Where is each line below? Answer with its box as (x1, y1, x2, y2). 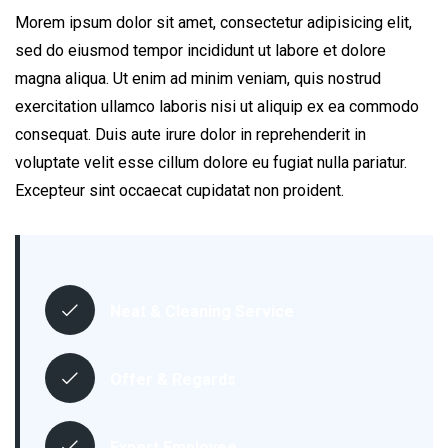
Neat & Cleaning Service (110, 302, 294, 321)
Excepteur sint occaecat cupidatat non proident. (15, 181, 344, 200)
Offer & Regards (110, 370, 236, 389)
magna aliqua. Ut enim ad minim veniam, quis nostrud (15, 69, 381, 88)
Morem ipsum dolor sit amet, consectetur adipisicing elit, (15, 13, 412, 32)
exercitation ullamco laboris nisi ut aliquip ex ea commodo (15, 97, 419, 116)
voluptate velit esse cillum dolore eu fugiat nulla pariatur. (15, 153, 407, 172)
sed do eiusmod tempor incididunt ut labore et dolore (15, 41, 386, 60)
